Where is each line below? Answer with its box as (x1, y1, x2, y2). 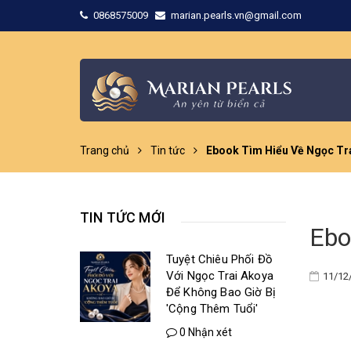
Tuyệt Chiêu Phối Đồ (166, 252, 273, 266)
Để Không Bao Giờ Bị (166, 285, 276, 299)
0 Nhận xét (177, 326, 232, 338)
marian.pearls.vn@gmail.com (171, 9, 302, 21)
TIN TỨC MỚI (80, 209, 165, 226)
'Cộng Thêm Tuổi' (166, 302, 259, 316)
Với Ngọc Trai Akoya (166, 269, 273, 283)
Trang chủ (80, 144, 129, 157)
